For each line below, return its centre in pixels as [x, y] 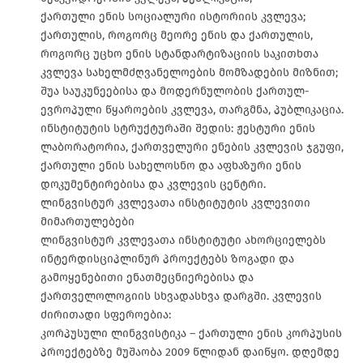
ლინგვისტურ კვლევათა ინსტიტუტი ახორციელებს [183, 240]
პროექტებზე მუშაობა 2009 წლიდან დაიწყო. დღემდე [190, 352]
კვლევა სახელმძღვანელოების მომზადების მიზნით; [189, 72]
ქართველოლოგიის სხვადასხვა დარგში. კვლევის [181, 296]
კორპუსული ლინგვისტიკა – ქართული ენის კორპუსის [191, 333]
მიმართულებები [88, 221]
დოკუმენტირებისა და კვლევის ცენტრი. [153, 184]
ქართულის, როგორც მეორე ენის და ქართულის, [177, 35]
